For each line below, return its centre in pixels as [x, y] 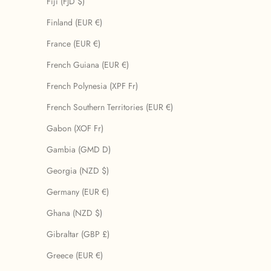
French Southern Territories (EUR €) [110, 107]
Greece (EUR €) [75, 256]
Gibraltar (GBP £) [78, 234]
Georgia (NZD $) [78, 171]
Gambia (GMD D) [79, 150]
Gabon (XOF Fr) [75, 129]
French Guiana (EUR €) [88, 65]
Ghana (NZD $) [74, 213]
